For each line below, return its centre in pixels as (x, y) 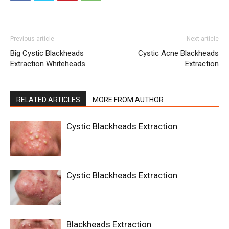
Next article (203, 39)
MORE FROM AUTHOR (128, 100)
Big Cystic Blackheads (47, 53)
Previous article (32, 39)
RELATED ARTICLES (48, 100)
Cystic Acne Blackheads (178, 53)
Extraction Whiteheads (48, 64)
